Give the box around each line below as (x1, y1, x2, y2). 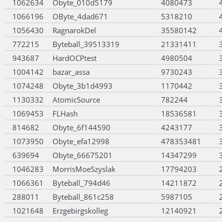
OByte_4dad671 (53, 11, 108, 21)
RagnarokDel (53, 25, 96, 35)
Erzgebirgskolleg (53, 206, 108, 216)
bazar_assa (53, 67, 90, 77)
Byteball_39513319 (53, 39, 119, 49)
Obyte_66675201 (53, 150, 112, 160)
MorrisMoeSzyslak (53, 164, 115, 174)
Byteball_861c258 (53, 192, 114, 202)
